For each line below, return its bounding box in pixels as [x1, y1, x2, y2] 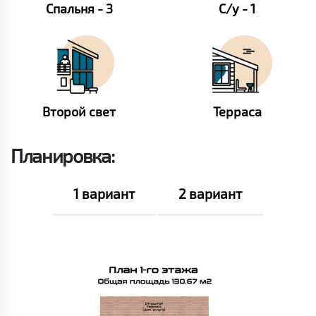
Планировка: [11, 144, 114, 167]
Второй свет [42, 104, 116, 120]
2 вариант [178, 186, 242, 202]
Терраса [212, 104, 262, 120]
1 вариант [73, 186, 135, 202]
